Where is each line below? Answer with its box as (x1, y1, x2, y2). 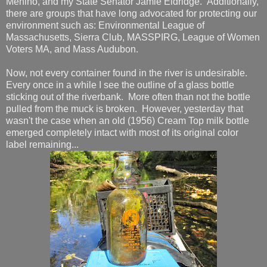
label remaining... (6, 139, 79, 150)
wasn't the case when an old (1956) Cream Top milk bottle (6, 115, 249, 126)
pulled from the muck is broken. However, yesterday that (6, 103, 243, 114)
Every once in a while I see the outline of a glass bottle (6, 79, 234, 90)
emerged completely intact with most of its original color (6, 127, 238, 138)
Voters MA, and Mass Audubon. (6, 44, 138, 54)
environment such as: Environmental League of (6, 20, 204, 30)
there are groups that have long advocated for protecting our (6, 8, 257, 18)
